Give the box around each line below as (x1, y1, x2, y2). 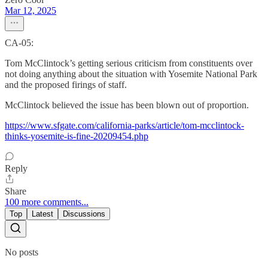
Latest (32, 209, 53, 219)
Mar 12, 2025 (5, 5, 56, 16)
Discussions (63, 209, 105, 219)
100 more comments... (5, 197, 89, 208)
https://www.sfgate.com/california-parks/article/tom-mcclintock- (5, 120, 244, 131)
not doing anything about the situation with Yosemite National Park (5, 69, 257, 80)
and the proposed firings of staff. (5, 80, 127, 90)
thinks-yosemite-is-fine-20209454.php (5, 131, 148, 142)
